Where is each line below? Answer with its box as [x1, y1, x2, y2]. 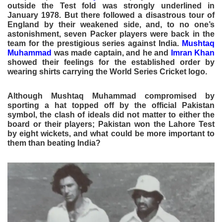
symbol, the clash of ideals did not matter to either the [7, 111, 215, 119]
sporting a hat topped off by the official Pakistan [7, 101, 215, 110]
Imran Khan [170, 49, 215, 57]
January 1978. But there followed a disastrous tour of [7, 11, 215, 19]
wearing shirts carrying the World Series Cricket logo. [7, 67, 207, 76]
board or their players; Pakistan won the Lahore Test [7, 120, 215, 128]
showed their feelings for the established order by [7, 58, 215, 66]
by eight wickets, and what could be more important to [7, 129, 215, 138]
